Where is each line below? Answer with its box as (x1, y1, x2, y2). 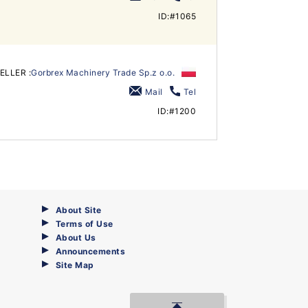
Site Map (56, 260, 94, 270)
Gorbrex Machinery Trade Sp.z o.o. (31, 67, 175, 78)
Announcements (56, 246, 126, 256)
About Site (56, 205, 102, 215)
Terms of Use (56, 219, 113, 229)
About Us (56, 232, 96, 243)
